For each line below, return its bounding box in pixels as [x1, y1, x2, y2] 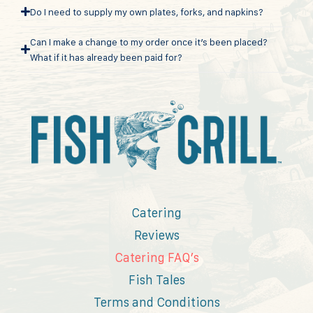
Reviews [133, 227, 180, 242]
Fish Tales [128, 272, 185, 287]
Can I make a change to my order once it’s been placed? [30, 36, 268, 48]
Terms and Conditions [93, 294, 220, 310]
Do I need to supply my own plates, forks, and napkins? [30, 6, 264, 17]
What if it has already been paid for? [30, 51, 183, 63]
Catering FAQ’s [114, 249, 199, 265]
